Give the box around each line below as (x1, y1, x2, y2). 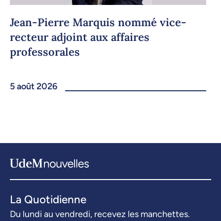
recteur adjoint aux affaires (10, 30, 149, 44)
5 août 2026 (10, 81, 57, 92)
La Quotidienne (10, 193, 86, 207)
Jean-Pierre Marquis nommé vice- (10, 15, 186, 30)
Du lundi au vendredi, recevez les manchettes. (10, 209, 190, 220)
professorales (10, 45, 80, 59)
